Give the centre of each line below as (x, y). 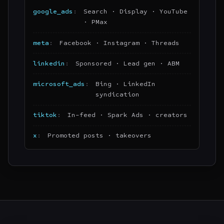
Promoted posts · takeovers (99, 136)
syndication (117, 94)
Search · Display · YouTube (135, 12)
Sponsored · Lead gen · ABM (127, 63)
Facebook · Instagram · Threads (119, 43)
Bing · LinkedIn (125, 84)
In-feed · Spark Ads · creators (127, 115)
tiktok (45, 115)
